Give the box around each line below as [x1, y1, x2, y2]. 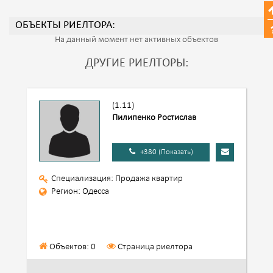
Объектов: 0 [48, 243, 96, 252]
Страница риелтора [118, 243, 193, 252]
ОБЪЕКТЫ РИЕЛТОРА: [15, 19, 115, 32]
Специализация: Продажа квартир [51, 174, 183, 183]
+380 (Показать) [140, 148, 193, 156]
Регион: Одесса [51, 187, 109, 196]
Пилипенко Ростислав [112, 113, 196, 122]
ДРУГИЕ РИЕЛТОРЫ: [85, 57, 188, 70]
